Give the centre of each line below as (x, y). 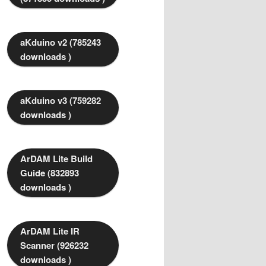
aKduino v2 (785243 (61, 42)
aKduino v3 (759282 (61, 101)
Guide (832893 (50, 173)
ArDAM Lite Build (56, 159)
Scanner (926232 (54, 246)
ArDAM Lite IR (50, 231)
